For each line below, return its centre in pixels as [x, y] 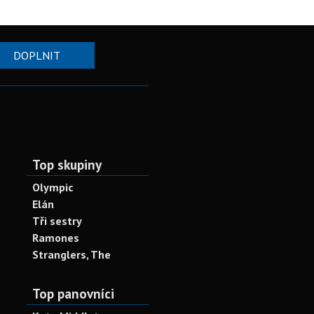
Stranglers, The [71, 254]
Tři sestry [57, 221]
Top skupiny [67, 164]
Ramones [56, 238]
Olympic [53, 187]
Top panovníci [73, 293]
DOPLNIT [36, 55]
